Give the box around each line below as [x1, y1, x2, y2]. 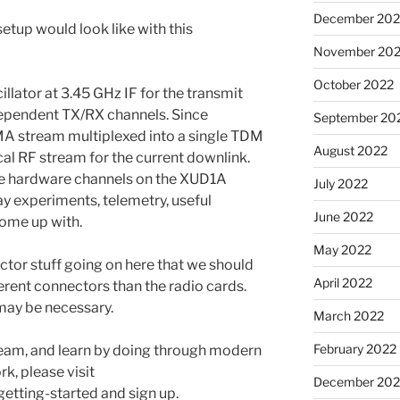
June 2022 [312, 208, 373, 224]
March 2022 [312, 307, 384, 323]
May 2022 [312, 241, 371, 257]
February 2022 [312, 340, 396, 356]
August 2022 [312, 142, 387, 158]
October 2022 [312, 76, 394, 92]
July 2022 [312, 175, 368, 191]
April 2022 [312, 274, 372, 290]
